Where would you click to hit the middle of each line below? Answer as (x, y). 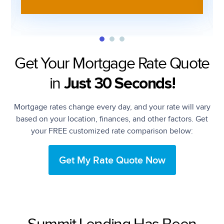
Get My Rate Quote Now (112, 161)
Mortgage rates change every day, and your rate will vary (112, 107)
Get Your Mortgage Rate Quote (112, 64)
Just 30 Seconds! (119, 84)
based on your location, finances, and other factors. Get (112, 119)
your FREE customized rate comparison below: (112, 131)
